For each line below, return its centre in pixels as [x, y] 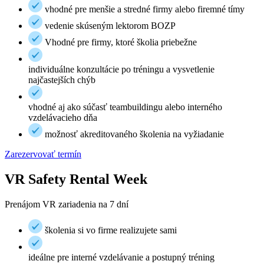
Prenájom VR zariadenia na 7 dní [67, 204]
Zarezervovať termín [43, 154]
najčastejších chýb [62, 80]
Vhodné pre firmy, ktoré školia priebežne [121, 42]
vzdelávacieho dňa [63, 117]
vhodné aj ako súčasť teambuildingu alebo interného [125, 107]
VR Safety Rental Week [76, 179]
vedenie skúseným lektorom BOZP [110, 25]
